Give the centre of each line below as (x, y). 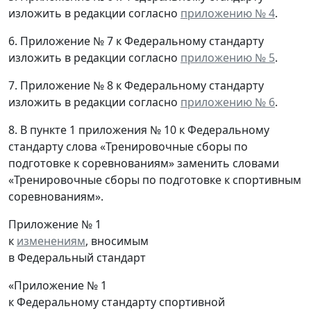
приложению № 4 (228, 14)
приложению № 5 (228, 58)
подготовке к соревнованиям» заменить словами (144, 163)
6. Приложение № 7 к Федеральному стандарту (136, 41)
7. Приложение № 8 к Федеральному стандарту (136, 86)
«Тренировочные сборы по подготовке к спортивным (155, 180)
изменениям (51, 241)
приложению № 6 (228, 102)
